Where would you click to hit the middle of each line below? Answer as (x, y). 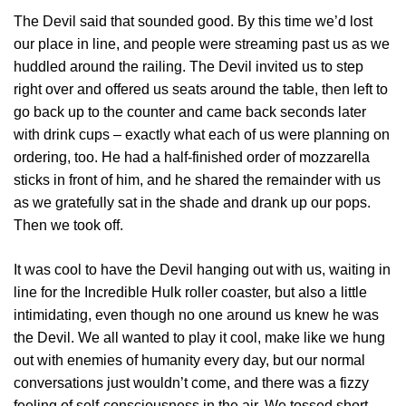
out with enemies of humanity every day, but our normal (189, 360)
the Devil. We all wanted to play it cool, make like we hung (199, 337)
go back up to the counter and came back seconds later (190, 111)
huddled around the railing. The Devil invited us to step (188, 66)
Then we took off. (68, 225)
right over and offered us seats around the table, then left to (201, 89)
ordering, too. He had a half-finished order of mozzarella (192, 157)
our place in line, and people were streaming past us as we (202, 43)
